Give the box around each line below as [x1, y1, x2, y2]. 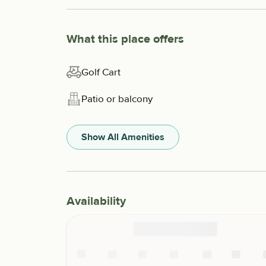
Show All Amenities [81, 131, 164, 144]
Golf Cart [81, 65, 121, 78]
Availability [66, 194, 126, 209]
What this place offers [66, 32, 184, 47]
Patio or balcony [81, 92, 153, 105]
